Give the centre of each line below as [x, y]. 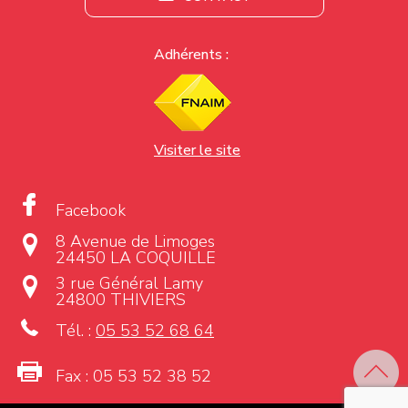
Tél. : [76, 330]
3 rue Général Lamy [129, 283]
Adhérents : [191, 54]
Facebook [91, 210]
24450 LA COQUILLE [136, 257]
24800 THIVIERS [121, 299]
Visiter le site [197, 150]
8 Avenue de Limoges [135, 241]
